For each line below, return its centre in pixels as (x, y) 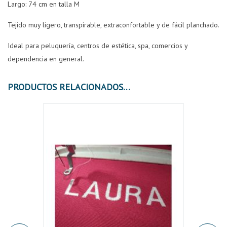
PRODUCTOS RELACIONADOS (127, 87)
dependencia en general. (46, 59)
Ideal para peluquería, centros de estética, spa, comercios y (98, 46)
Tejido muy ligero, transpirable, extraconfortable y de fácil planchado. (113, 25)
